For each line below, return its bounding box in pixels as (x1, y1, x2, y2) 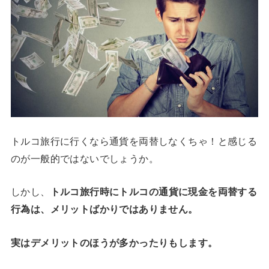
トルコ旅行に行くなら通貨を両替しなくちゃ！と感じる (10, 136, 258, 147)
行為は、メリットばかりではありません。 (10, 204, 198, 215)
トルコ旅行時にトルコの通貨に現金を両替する (50, 186, 258, 198)
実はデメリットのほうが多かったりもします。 (10, 237, 218, 248)
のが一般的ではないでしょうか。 (10, 153, 159, 165)
